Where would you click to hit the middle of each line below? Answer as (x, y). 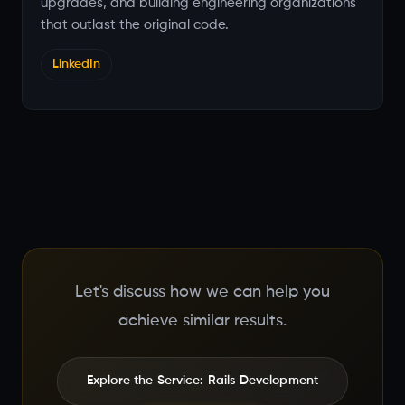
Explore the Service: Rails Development (202, 381)
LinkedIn (76, 64)
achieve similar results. (202, 320)
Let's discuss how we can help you (202, 292)
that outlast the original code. (135, 24)
